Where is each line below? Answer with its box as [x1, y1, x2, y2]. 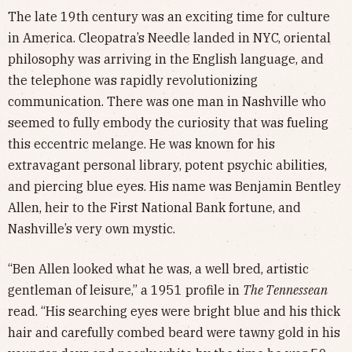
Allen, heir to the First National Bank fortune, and [8, 200, 301, 216]
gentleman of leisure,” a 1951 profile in [8, 282, 243, 299]
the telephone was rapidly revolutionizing [8, 72, 258, 89]
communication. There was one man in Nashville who [8, 93, 326, 110]
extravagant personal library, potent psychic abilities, [8, 157, 327, 174]
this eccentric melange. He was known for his [8, 136, 275, 152]
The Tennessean [243, 282, 328, 299]
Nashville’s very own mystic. [8, 221, 175, 237]
